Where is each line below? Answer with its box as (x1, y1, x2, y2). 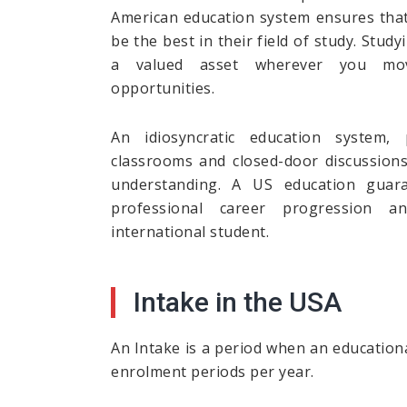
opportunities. (111, 78, 214, 99)
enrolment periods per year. (111, 362, 314, 382)
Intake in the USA (134, 286, 342, 319)
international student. (111, 222, 269, 243)
